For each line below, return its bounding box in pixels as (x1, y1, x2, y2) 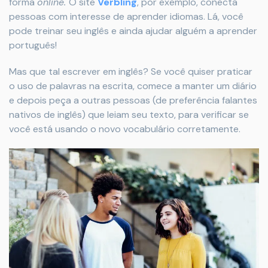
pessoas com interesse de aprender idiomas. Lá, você (9, 10, 243, 23)
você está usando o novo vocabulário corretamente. (9, 122, 240, 135)
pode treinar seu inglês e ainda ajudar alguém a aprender (9, 24, 257, 37)
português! (9, 38, 57, 51)
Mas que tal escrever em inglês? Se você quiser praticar (9, 65, 252, 78)
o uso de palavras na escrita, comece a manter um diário (9, 79, 257, 92)
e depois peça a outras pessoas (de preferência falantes (9, 93, 257, 106)
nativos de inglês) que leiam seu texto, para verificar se (9, 108, 249, 121)
